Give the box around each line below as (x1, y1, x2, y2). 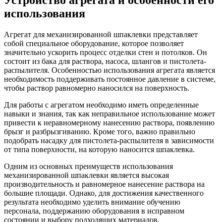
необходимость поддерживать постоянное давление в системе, (4, 74, 216, 83)
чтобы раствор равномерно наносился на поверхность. (4, 83, 189, 92)
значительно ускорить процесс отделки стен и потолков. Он (4, 48, 207, 56)
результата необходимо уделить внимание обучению (4, 197, 180, 206)
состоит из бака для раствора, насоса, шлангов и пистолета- (4, 56, 206, 65)
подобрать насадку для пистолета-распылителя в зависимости (4, 136, 214, 145)
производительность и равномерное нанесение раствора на (4, 179, 205, 188)
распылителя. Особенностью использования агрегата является (4, 65, 215, 74)
